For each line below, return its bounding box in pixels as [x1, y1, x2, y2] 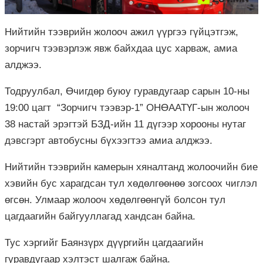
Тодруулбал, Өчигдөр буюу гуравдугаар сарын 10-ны [5, 85, 249, 97]
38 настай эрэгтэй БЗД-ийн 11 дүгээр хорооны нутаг [5, 118, 246, 130]
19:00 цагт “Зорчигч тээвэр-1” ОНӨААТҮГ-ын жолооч [5, 102, 249, 113]
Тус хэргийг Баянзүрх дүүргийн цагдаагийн [5, 237, 203, 248]
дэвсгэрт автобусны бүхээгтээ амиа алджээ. [5, 134, 215, 146]
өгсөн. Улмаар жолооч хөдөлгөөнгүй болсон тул [5, 194, 225, 205]
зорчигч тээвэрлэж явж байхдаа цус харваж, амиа [5, 42, 237, 54]
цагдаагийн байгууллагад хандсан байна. [5, 210, 198, 222]
